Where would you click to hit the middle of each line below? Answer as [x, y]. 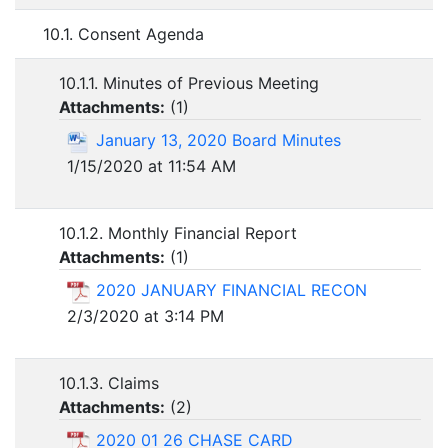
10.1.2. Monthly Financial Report [178, 233]
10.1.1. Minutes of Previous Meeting [189, 83]
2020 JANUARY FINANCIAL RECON [231, 290]
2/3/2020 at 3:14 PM [145, 315]
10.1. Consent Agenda [123, 34]
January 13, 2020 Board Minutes [218, 140]
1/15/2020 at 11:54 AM [151, 165]
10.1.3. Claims [109, 383]
